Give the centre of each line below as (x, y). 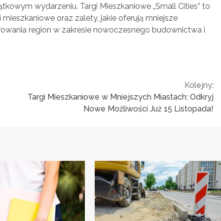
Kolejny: (199, 85)
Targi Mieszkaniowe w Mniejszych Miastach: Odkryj (121, 97)
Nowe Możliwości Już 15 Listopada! (148, 109)
